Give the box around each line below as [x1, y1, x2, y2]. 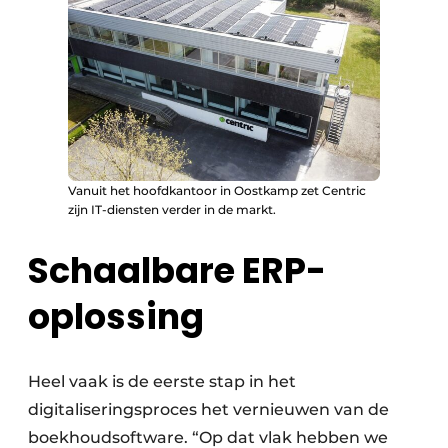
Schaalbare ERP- [28, 246, 326, 296]
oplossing [28, 292, 204, 342]
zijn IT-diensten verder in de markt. [68, 202, 276, 218]
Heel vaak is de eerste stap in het [28, 372, 296, 392]
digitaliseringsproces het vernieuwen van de [28, 400, 389, 420]
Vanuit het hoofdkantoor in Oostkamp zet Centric [68, 183, 366, 199]
